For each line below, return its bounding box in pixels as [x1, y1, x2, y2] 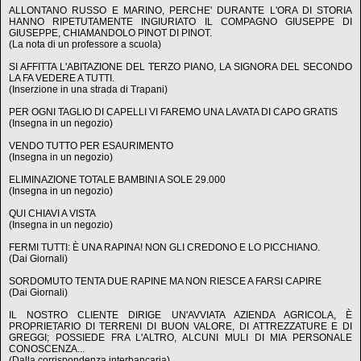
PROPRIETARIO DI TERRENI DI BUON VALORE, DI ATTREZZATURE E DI [9, 321, 352, 332]
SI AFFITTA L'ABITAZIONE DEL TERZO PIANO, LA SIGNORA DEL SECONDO [9, 61, 352, 73]
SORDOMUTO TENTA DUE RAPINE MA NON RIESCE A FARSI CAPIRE [9, 276, 322, 287]
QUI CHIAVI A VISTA [9, 208, 96, 219]
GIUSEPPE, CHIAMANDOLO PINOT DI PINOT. [9, 27, 212, 39]
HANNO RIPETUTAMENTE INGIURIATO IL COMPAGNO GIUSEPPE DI [9, 16, 352, 27]
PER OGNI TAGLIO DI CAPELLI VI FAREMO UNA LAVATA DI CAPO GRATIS [9, 106, 338, 118]
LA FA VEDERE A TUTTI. [9, 73, 114, 84]
